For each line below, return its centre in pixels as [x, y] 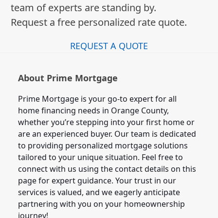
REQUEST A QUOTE [109, 46]
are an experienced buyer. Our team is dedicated [107, 134]
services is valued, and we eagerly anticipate [99, 192]
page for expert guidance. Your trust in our [97, 181]
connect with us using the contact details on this [107, 169]
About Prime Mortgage [68, 78]
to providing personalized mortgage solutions [103, 146]
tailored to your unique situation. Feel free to [101, 157]
